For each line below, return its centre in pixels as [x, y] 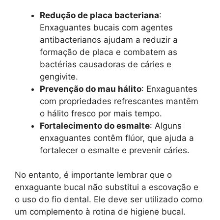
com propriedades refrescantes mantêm [119, 101]
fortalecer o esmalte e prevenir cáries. [115, 150]
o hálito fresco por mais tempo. [101, 113]
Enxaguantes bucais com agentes [106, 27]
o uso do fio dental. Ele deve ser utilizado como [109, 200]
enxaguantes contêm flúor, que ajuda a [117, 138]
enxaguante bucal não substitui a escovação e [107, 187]
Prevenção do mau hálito [91, 89]
